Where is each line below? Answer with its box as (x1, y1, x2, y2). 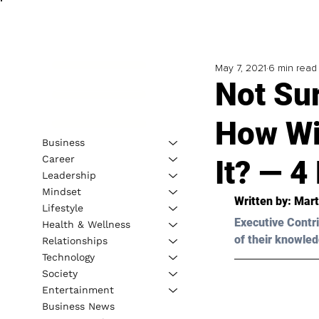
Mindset (41, 185, 81, 197)
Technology (41, 251, 95, 263)
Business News (41, 300, 115, 312)
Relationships (41, 234, 108, 246)
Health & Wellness (41, 218, 130, 230)
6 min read (268, 62, 317, 75)
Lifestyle (41, 202, 83, 214)
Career (41, 152, 75, 164)
